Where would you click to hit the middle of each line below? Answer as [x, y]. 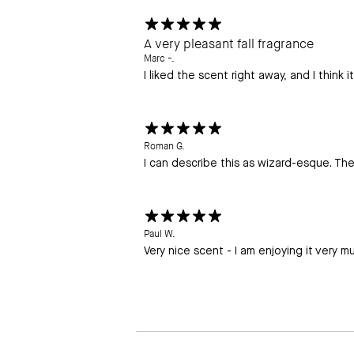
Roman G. [164, 147]
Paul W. [160, 234]
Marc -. [159, 59]
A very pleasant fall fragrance [229, 44]
